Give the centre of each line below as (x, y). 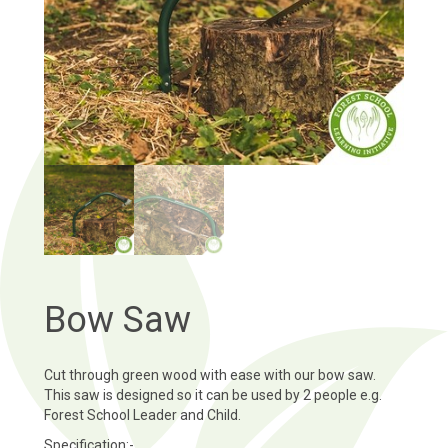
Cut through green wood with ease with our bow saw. (210, 375)
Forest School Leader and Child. (142, 415)
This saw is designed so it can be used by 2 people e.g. (213, 395)
